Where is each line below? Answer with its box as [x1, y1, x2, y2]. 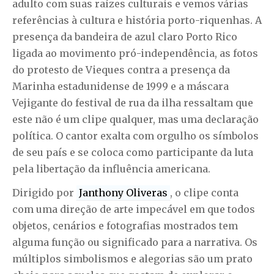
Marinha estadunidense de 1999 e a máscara [12, 80, 229, 93]
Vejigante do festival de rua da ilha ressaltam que [12, 97, 253, 109]
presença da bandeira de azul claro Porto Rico [12, 31, 237, 43]
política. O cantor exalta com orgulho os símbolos [12, 130, 259, 143]
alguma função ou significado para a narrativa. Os [12, 236, 257, 249]
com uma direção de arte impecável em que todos [12, 203, 255, 216]
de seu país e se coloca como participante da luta [12, 146, 253, 159]
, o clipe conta [170, 187, 239, 199]
